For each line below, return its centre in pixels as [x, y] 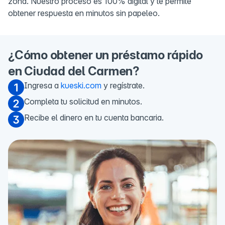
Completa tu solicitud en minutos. [83, 102]
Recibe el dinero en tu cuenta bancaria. [94, 118]
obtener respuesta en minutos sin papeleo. [84, 13]
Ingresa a [42, 86]
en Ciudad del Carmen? [74, 71]
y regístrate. [123, 86]
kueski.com [81, 86]
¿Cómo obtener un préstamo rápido [105, 55]
